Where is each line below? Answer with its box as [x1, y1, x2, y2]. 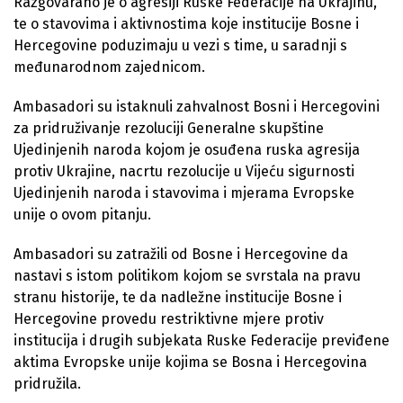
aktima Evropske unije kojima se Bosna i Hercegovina [13, 353, 367, 371]
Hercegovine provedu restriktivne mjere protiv [13, 309, 324, 327]
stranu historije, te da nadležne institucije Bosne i [13, 288, 342, 306]
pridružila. [13, 374, 81, 392]
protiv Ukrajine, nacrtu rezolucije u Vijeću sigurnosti [13, 162, 354, 180]
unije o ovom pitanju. [13, 205, 151, 223]
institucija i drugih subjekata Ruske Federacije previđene [13, 331, 390, 349]
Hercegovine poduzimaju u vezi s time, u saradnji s [13, 36, 347, 54]
